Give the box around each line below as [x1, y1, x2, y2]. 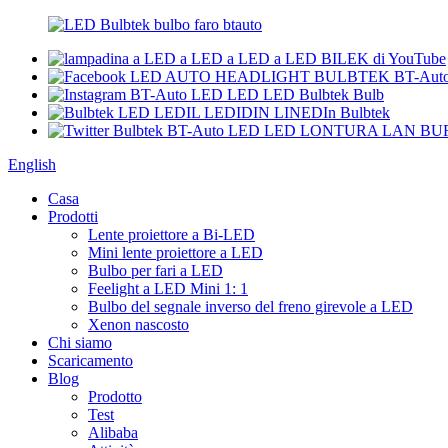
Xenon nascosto [88, 316, 189, 333]
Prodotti [48, 208, 98, 225]
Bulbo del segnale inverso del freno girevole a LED [88, 298, 413, 315]
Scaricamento [48, 352, 133, 369]
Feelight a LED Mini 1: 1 [88, 280, 248, 297]
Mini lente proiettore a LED [88, 244, 263, 261]
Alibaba [88, 424, 138, 441]
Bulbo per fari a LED [88, 262, 223, 279]
